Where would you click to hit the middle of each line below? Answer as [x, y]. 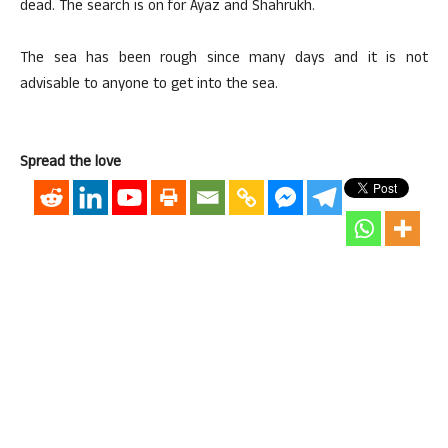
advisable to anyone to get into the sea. [149, 85]
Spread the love [70, 163]
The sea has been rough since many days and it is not [224, 59]
